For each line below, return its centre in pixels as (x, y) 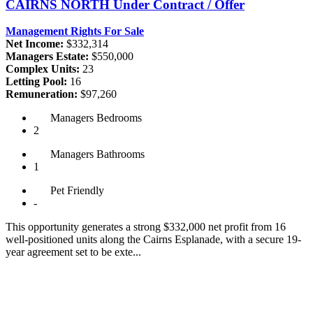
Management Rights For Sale (75, 31)
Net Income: (35, 44)
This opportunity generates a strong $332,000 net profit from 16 (146, 227)
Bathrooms (119, 154)
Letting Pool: (36, 82)
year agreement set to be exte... (73, 252)
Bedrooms (118, 118)
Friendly (86, 191)
